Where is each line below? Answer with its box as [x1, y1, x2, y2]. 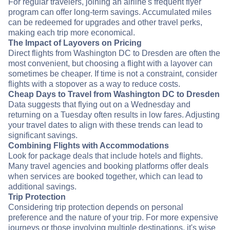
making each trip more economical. [8, 28, 135, 37]
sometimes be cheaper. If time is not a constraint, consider [8, 69, 217, 79]
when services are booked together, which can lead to [8, 172, 203, 181]
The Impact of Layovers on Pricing [8, 39, 142, 48]
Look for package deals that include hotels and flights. [8, 151, 203, 161]
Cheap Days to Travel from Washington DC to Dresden [8, 90, 220, 99]
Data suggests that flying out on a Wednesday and [8, 100, 190, 109]
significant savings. [8, 131, 78, 140]
